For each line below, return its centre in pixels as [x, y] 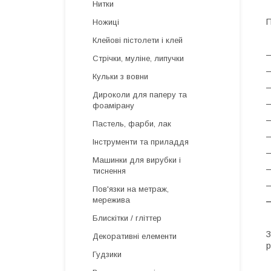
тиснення [109, 171]
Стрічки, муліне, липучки [138, 58]
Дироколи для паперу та [140, 95]
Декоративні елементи [135, 236]
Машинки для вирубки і [137, 160]
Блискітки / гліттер [127, 218]
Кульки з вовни [120, 77]
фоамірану [113, 106]
